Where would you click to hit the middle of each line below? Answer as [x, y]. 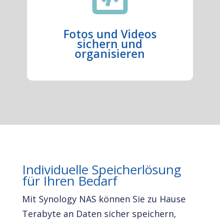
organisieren [110, 54]
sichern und [110, 44]
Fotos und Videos [110, 34]
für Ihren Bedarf [69, 181]
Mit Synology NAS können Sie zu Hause [104, 199]
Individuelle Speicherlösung [101, 169]
